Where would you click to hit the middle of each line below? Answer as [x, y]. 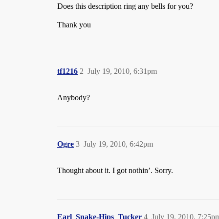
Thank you [74, 25]
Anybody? [74, 98]
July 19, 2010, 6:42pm [118, 144]
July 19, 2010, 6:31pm [122, 71]
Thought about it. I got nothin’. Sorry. [115, 170]
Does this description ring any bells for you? [125, 6]
